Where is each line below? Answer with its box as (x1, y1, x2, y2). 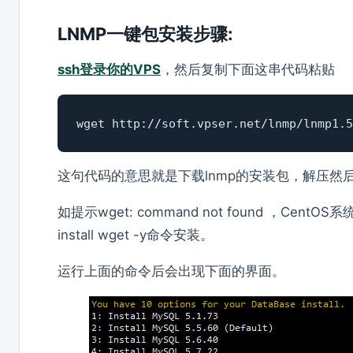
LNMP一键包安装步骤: (58, 23, 233, 44)
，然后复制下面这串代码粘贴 (161, 61, 335, 77)
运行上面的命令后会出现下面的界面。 (58, 262, 285, 279)
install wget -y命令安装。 (58, 227, 214, 243)
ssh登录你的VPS (58, 61, 161, 77)
